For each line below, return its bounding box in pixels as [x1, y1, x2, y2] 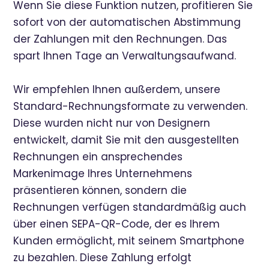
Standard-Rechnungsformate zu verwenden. [13, 99, 248, 113]
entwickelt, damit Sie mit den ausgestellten [13, 133, 240, 147]
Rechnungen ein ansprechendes [13, 150, 183, 164]
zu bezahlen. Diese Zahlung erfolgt [13, 250, 192, 265]
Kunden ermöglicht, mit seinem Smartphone [13, 234, 245, 248]
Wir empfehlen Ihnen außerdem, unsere [13, 82, 221, 97]
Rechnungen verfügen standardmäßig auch [13, 200, 247, 214]
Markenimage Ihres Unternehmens [13, 166, 193, 181]
